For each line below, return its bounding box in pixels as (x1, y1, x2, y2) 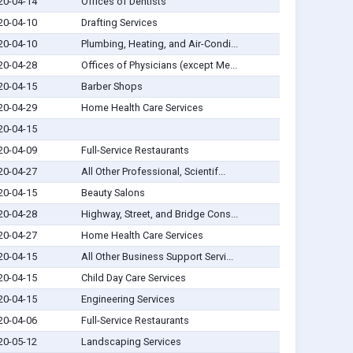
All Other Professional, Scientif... (80, 165, 225, 178)
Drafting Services (80, 17, 158, 29)
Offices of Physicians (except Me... (80, 59, 237, 72)
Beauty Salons (80, 187, 145, 199)
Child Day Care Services (80, 272, 186, 284)
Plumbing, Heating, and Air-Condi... (80, 38, 238, 50)
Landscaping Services (80, 336, 181, 348)
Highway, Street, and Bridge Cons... (80, 208, 238, 221)
